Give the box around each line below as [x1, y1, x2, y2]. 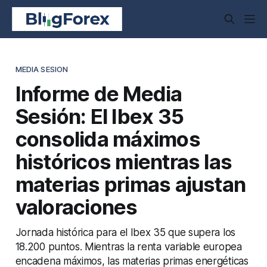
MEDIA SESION [15, 64, 69, 74]
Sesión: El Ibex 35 [15, 103, 184, 129]
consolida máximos [15, 126, 200, 151]
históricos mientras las [15, 148, 232, 174]
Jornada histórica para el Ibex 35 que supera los [15, 225, 235, 238]
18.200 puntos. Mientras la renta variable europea [15, 240, 242, 253]
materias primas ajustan [15, 171, 246, 197]
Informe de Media [15, 80, 182, 106]
